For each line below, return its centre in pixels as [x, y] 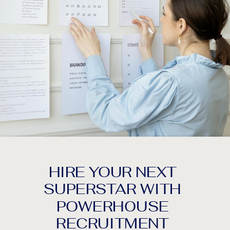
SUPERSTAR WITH [112, 190]
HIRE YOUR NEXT [112, 172]
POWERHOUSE [112, 207]
